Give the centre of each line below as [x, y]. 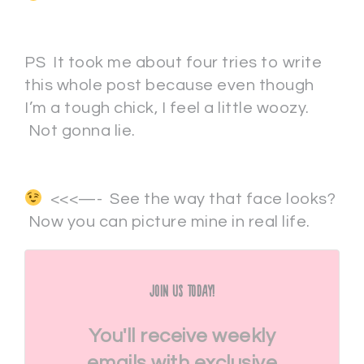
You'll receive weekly [182, 336]
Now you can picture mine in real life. [171, 222]
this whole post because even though [169, 85]
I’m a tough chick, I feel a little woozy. [167, 108]
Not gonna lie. [80, 131]
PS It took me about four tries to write [173, 63]
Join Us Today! [182, 292]
